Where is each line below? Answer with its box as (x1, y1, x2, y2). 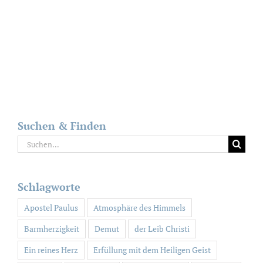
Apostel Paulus (24, 201, 78, 213)
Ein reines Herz (24, 244, 78, 255)
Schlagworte (18, 180, 80, 194)
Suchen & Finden (18, 118, 106, 133)
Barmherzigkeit (24, 222, 79, 234)
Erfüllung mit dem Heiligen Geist (93, 244, 211, 255)
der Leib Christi (134, 222, 190, 234)
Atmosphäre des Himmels (93, 201, 186, 213)
